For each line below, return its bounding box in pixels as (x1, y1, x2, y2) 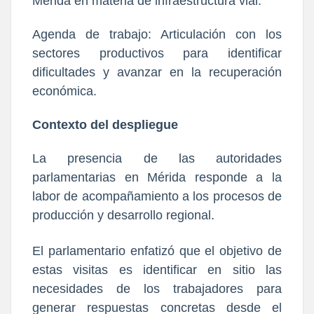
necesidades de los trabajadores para (32, 281, 282, 296)
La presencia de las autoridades (32, 151, 282, 165)
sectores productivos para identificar (32, 46, 282, 60)
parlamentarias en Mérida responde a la (32, 170, 282, 184)
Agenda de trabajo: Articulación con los (32, 27, 282, 41)
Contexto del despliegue (32, 117, 178, 132)
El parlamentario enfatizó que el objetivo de (32, 243, 282, 258)
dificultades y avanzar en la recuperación (32, 64, 282, 79)
